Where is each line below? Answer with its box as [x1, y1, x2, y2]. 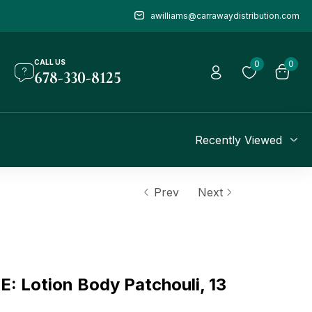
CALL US [34, 58, 66, 67]
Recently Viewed [195, 133, 283, 148]
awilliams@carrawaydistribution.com [150, 10, 299, 21]
